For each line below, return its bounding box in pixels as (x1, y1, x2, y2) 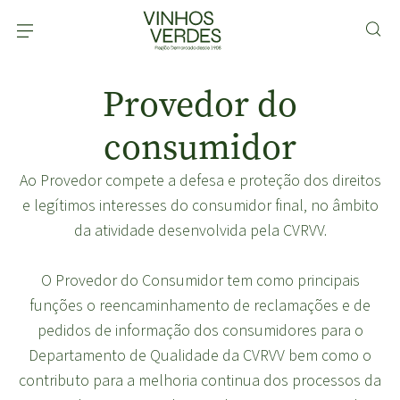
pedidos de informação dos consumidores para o (37, 320, 363, 342)
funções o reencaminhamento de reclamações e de (29, 295, 371, 317)
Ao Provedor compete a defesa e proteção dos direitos (19, 170, 381, 192)
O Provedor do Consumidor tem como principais (40, 270, 360, 292)
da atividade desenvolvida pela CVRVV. (73, 220, 327, 242)
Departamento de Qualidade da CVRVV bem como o (29, 345, 371, 367)
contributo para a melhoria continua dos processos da (19, 370, 381, 392)
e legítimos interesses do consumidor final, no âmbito (21, 195, 379, 217)
